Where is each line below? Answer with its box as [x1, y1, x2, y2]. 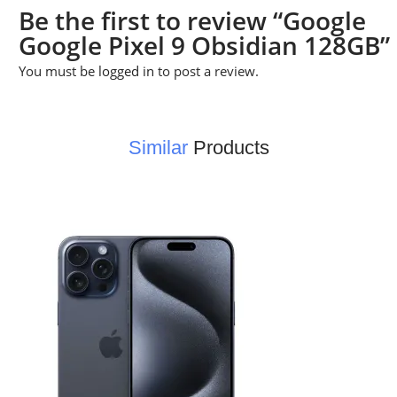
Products [187, 136, 269, 159]
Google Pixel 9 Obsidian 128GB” [19, 27, 390, 62]
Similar [128, 136, 188, 159]
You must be [19, 61, 98, 80]
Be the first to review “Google [19, 3, 366, 37]
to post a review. [154, 61, 259, 80]
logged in [98, 61, 154, 80]
